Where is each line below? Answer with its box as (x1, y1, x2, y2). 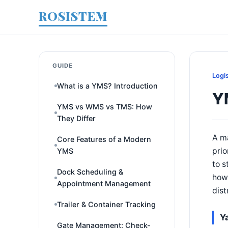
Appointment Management (57, 179, 151, 188)
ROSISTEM (39, 8, 107, 24)
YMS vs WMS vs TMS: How (57, 102, 152, 111)
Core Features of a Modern (57, 135, 151, 144)
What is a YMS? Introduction (57, 81, 158, 90)
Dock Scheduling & (57, 167, 123, 176)
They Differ (57, 114, 96, 123)
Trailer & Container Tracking (57, 200, 156, 209)
